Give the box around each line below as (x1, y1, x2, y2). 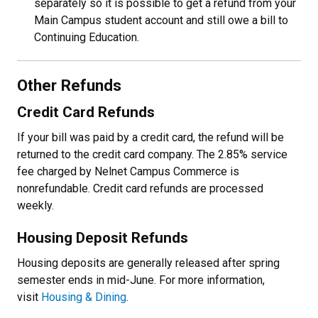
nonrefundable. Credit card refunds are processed (17, 182, 263, 195)
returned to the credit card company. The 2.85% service (17, 148, 287, 161)
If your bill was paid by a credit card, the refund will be (17, 131, 284, 144)
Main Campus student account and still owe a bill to (34, 13, 288, 27)
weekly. (17, 199, 54, 212)
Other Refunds (17, 76, 121, 94)
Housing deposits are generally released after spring (17, 256, 280, 270)
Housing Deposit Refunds (17, 229, 188, 246)
